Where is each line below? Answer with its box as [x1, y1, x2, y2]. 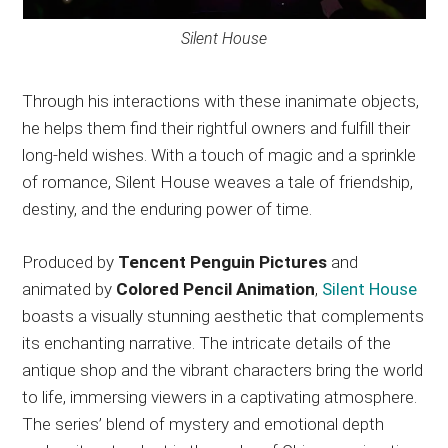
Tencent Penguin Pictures [118, 251, 328, 272]
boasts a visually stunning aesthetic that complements [22, 305, 425, 326]
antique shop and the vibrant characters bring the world [22, 359, 424, 380]
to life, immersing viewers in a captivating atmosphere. [22, 386, 418, 407]
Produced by [22, 251, 119, 272]
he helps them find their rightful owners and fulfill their [22, 117, 411, 138]
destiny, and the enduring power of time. [22, 198, 313, 219]
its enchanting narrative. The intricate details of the [22, 332, 392, 353]
